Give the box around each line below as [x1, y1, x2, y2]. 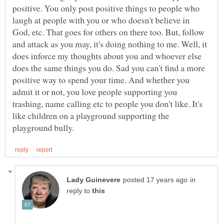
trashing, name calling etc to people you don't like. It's [12, 97, 203, 110]
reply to [67, 187, 92, 195]
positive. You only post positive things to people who [12, 1, 200, 14]
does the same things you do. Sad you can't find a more [12, 61, 205, 74]
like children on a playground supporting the [12, 109, 169, 121]
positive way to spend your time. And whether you [12, 73, 190, 86]
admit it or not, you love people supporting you [12, 85, 177, 98]
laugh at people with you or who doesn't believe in [12, 13, 190, 26]
